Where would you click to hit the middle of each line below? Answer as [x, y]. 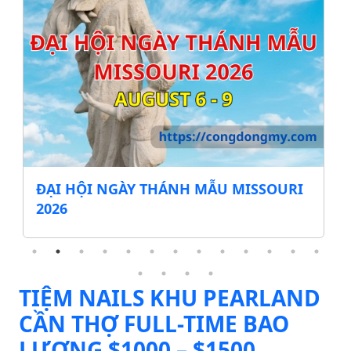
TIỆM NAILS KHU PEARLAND [170, 298]
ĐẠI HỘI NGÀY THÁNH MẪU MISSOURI [170, 189]
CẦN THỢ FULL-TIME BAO [154, 324]
